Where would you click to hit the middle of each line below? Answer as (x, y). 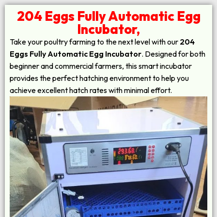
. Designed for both (173, 54)
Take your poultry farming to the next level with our (95, 42)
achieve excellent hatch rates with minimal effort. (91, 90)
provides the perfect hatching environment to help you (99, 78)
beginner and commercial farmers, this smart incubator (101, 66)
